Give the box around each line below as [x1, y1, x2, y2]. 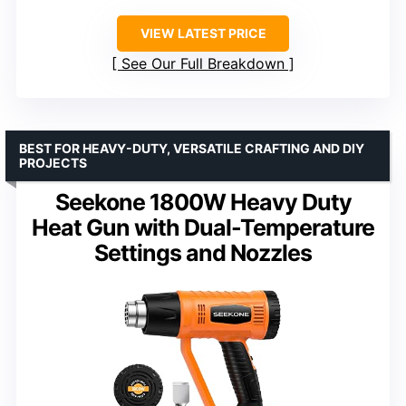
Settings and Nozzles [94, 239, 312, 267]
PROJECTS [19, 155, 87, 171]
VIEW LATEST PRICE [140, 25, 266, 42]
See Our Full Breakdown [121, 54, 285, 73]
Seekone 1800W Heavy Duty [54, 188, 352, 217]
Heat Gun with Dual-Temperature [32, 214, 374, 242]
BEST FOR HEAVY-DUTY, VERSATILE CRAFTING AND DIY [19, 140, 364, 157]
